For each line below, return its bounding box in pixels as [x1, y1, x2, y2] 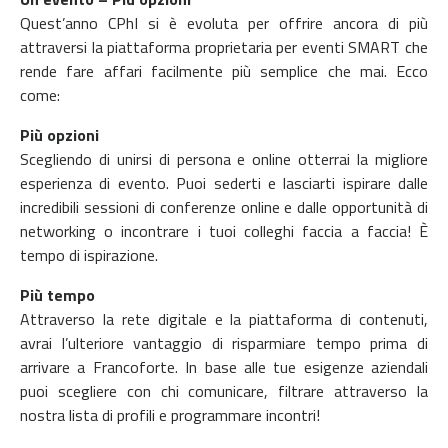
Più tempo [20, 282, 95, 307]
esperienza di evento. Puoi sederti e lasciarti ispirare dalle [20, 170, 428, 195]
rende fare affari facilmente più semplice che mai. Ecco [20, 58, 428, 83]
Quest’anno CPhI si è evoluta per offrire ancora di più [20, 10, 428, 35]
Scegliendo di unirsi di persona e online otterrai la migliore [20, 146, 428, 171]
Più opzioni [20, 122, 99, 147]
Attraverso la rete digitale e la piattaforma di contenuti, [20, 306, 428, 331]
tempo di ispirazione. [20, 242, 158, 267]
